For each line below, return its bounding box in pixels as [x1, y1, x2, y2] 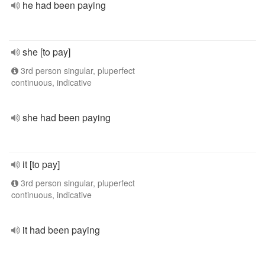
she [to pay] [22, 45, 70, 59]
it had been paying [22, 223, 100, 237]
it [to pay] [22, 157, 60, 171]
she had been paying [22, 111, 111, 124]
